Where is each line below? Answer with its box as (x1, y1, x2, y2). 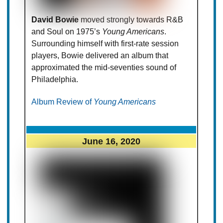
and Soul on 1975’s (31, 27, 103, 36)
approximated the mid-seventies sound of (31, 63, 177, 72)
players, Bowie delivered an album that (31, 51, 169, 60)
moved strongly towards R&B (79, 15, 184, 24)
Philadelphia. (31, 75, 79, 84)
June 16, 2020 (82, 136, 141, 147)
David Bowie (31, 15, 79, 24)
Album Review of (31, 98, 94, 107)
